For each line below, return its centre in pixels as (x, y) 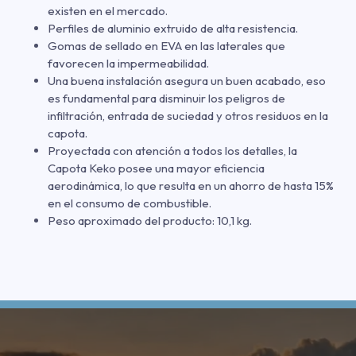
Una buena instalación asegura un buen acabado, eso (187, 80)
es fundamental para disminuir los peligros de (166, 98)
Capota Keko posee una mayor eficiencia (156, 168)
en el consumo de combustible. (130, 203)
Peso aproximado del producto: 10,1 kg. (150, 220)
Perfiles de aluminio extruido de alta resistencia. (173, 28)
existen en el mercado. (108, 10)
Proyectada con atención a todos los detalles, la (172, 150)
